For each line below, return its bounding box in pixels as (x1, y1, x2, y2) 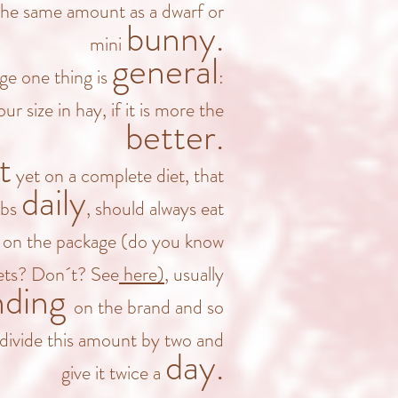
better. (125, 110, 224, 163)
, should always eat (86, 195, 224, 222)
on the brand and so (74, 293, 224, 321)
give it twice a (61, 359, 165, 386)
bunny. (126, 12, 224, 65)
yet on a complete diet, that (12, 162, 224, 189)
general (112, 44, 219, 98)
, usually (164, 260, 224, 288)
